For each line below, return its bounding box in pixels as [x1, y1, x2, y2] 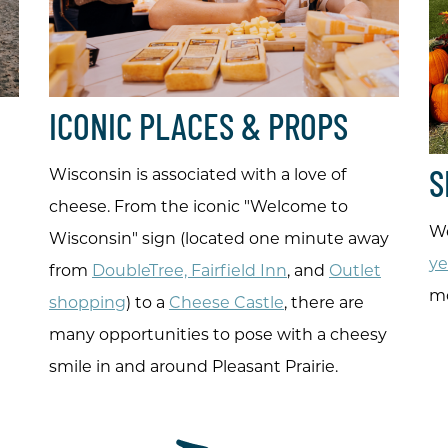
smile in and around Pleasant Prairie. [49, 357, 338, 377]
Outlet [329, 261, 381, 281]
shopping [49, 293, 126, 313]
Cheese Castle [169, 293, 284, 313]
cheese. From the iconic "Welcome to [49, 197, 348, 217]
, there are [284, 293, 364, 313]
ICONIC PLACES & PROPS [49, 113, 348, 150]
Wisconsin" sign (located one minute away [49, 229, 389, 249]
